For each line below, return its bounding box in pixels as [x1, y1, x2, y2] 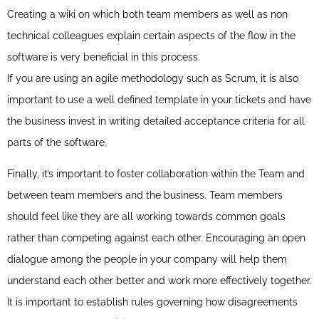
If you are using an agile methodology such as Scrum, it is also [7, 72, 298, 84]
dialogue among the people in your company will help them [7, 253, 287, 266]
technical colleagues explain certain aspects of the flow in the [7, 29, 296, 41]
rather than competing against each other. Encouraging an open [7, 232, 305, 244]
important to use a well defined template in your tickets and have [7, 93, 311, 105]
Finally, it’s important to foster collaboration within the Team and [7, 168, 305, 180]
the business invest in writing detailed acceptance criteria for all [7, 115, 305, 127]
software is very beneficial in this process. [7, 51, 200, 63]
